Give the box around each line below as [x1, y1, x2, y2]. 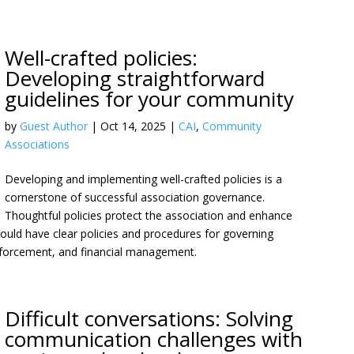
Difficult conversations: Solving [5, 304, 294, 333]
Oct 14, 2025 [100, 119, 167, 134]
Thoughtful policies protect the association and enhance [5, 208, 293, 223]
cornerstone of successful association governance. [5, 190, 265, 205]
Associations [5, 137, 70, 152]
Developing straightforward [5, 64, 265, 92]
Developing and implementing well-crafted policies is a [5, 171, 283, 186]
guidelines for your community [5, 85, 295, 113]
